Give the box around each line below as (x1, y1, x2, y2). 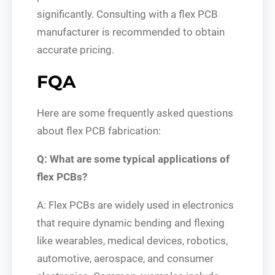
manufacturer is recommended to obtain (37, 25, 225, 38)
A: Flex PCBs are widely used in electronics (37, 198, 234, 211)
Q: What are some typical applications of (37, 152, 230, 165)
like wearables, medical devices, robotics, (37, 234, 228, 247)
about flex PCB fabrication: (37, 124, 161, 137)
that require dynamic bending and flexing (37, 216, 225, 229)
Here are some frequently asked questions (37, 106, 233, 119)
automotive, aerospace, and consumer (37, 252, 214, 265)
